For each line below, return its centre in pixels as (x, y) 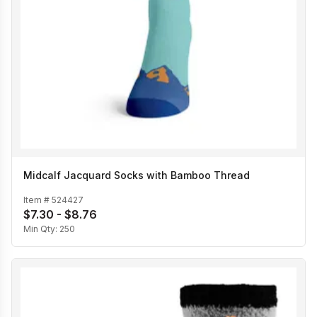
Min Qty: (41, 229)
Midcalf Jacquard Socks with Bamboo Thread (137, 175)
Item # (38, 200)
